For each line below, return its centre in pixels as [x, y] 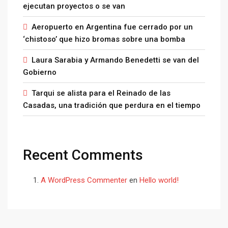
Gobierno [40, 72]
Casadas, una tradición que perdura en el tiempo [112, 105]
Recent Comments [83, 155]
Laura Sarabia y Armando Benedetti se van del [115, 60]
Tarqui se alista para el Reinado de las [101, 93]
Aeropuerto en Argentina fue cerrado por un [112, 27]
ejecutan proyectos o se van [74, 6]
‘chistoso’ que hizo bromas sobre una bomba [104, 39]
